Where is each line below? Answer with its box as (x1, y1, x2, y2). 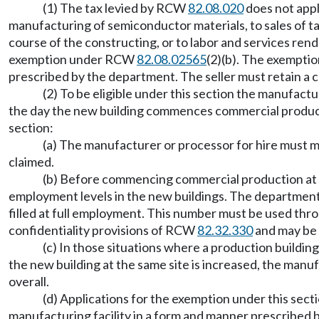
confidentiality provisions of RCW (9, 222, 197, 238)
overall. (9, 273, 49, 289)
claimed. (9, 154, 54, 169)
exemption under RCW (9, 51, 137, 67)
